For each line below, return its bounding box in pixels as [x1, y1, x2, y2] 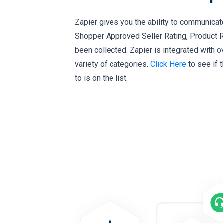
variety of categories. [75, 59, 150, 69]
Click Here [150, 59, 186, 69]
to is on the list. [75, 73, 128, 83]
